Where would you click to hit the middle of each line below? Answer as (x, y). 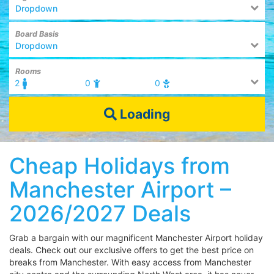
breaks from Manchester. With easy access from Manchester (130, 262)
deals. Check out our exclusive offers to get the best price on (131, 250)
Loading (143, 114)
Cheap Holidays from (120, 166)
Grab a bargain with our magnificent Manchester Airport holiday (136, 238)
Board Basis (37, 34)
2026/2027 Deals (100, 213)
